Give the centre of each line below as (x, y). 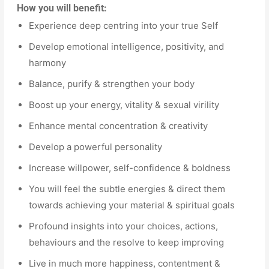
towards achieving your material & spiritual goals (132, 205)
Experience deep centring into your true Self (124, 25)
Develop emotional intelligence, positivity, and (127, 46)
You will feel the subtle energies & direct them (127, 189)
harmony (48, 62)
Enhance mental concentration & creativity (119, 125)
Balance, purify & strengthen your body (112, 83)
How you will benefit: (62, 8)
